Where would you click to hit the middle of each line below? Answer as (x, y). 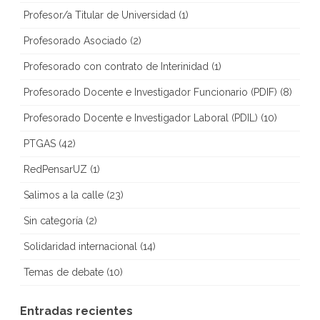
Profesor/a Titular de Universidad (100, 15)
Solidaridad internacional (80, 246)
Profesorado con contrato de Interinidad (116, 66)
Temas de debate (64, 272)
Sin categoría (53, 221)
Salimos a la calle (64, 195)
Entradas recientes (76, 311)
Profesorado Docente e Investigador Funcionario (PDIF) (150, 92)
